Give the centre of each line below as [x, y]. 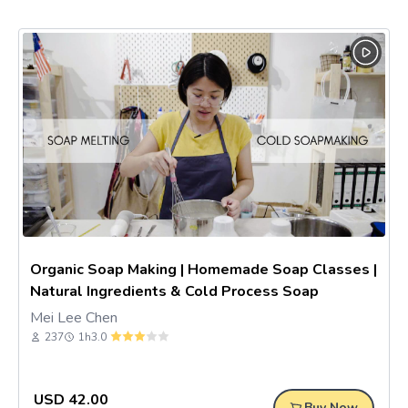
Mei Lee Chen [74, 317]
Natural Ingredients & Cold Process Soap [174, 291]
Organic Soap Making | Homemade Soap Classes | [204, 269]
